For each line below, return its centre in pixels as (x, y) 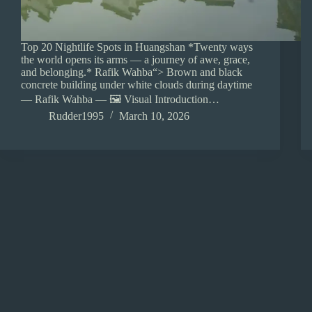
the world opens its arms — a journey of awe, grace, (135, 60)
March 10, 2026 (154, 116)
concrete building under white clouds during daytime (136, 85)
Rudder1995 (76, 116)
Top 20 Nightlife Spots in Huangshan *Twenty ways (137, 47)
